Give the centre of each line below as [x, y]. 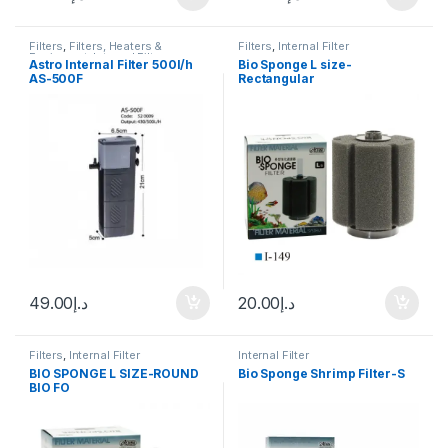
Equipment [58, 57]
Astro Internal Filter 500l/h [111, 65]
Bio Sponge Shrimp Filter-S [321, 373]
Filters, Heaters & [115, 46]
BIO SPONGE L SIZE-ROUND [114, 373]
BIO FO [50, 387]
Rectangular [276, 79]
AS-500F [56, 79]
